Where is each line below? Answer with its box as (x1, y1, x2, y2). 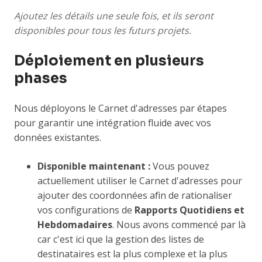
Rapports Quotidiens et (135, 204, 244, 217)
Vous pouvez (153, 160, 209, 173)
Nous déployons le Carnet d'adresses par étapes (14, 102, 227, 115)
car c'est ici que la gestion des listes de (37, 233, 204, 246)
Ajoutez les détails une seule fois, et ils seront (14, 9, 213, 23)
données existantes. (14, 131, 101, 144)
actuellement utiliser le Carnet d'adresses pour (37, 174, 242, 188)
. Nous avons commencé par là (112, 218, 246, 232)
